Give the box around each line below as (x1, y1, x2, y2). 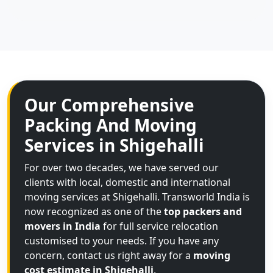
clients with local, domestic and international (24, 175, 230, 189)
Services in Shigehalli (24, 133, 204, 157)
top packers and (164, 205, 242, 218)
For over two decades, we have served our (24, 161, 219, 174)
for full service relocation (101, 219, 218, 233)
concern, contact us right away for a (24, 249, 193, 262)
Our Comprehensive (24, 93, 194, 116)
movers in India (24, 219, 101, 233)
